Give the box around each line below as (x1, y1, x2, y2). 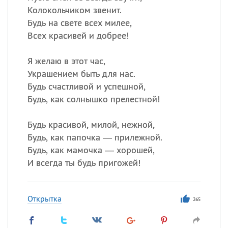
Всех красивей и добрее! (27, 30, 129, 41)
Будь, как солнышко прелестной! (27, 93, 160, 105)
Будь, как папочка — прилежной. (27, 131, 162, 143)
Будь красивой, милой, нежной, (27, 119, 155, 130)
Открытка (27, 193, 62, 204)
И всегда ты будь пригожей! (27, 157, 140, 168)
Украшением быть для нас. (27, 68, 135, 79)
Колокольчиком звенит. (27, 4, 122, 16)
